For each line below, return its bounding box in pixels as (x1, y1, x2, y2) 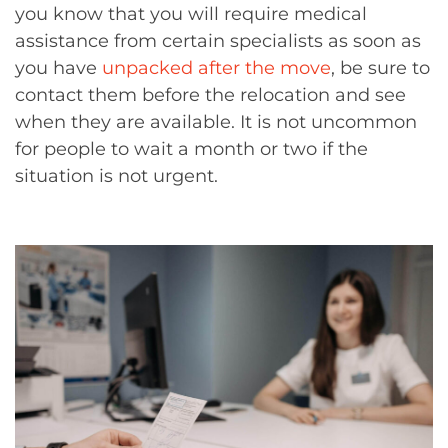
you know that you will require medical (15, 3, 367, 25)
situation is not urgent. (15, 165, 218, 187)
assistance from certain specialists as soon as (15, 30, 421, 52)
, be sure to (331, 57, 430, 79)
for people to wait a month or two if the (15, 138, 368, 160)
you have (15, 57, 102, 79)
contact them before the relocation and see (15, 84, 406, 106)
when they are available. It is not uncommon (15, 111, 417, 133)
